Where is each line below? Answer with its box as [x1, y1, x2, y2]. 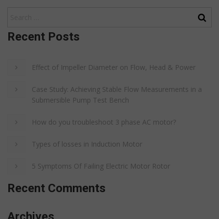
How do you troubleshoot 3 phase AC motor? [32, 117, 176, 127]
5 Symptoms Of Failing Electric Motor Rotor [32, 161, 170, 171]
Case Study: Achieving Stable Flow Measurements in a [32, 84, 202, 94]
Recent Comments [7, 181, 106, 195]
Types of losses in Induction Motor [32, 139, 142, 149]
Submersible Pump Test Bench [32, 95, 129, 105]
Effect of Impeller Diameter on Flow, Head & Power [32, 62, 196, 72]
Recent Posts [7, 29, 80, 44]
